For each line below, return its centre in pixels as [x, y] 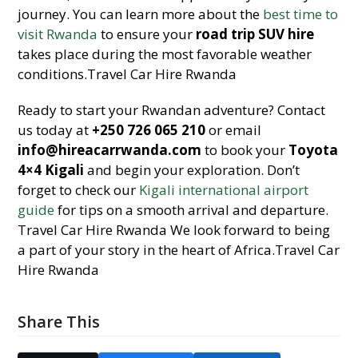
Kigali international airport [224, 190]
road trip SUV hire [255, 34]
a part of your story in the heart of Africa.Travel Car [179, 250]
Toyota [314, 150]
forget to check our [79, 190]
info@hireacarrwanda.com [110, 150]
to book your [245, 150]
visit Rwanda [58, 34]
